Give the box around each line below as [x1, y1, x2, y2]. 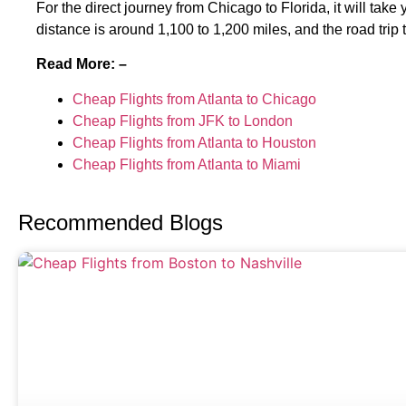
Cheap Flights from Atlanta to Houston [72, 134, 316, 150]
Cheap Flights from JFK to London [72, 112, 293, 129]
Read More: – [36, 56, 127, 72]
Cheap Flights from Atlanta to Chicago [72, 91, 316, 107]
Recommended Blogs [18, 209, 223, 235]
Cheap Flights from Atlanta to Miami [72, 156, 301, 172]
